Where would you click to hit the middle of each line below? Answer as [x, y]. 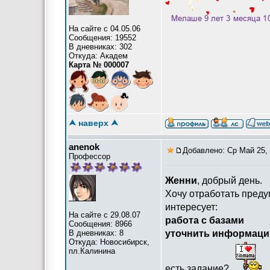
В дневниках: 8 [96, 233]
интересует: [191, 207]
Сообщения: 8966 [100, 224]
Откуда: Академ [98, 56]
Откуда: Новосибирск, [109, 242]
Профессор [89, 156]
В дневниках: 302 [100, 47]
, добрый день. [230, 181]
